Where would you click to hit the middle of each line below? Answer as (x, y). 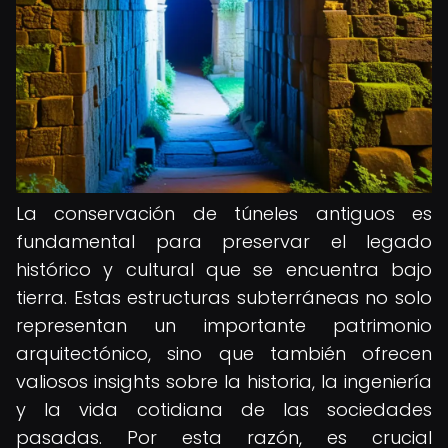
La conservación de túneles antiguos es (224, 213)
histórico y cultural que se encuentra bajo (224, 269)
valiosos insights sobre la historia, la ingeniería (224, 381)
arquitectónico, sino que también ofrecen (224, 353)
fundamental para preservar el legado (224, 241)
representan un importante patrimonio (224, 325)
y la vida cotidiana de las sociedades (224, 409)
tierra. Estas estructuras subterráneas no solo (224, 297)
